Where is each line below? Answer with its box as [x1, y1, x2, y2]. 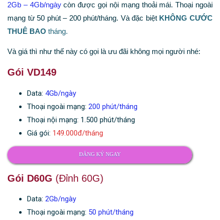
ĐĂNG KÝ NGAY [79, 151, 121, 158]
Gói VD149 [7, 67, 56, 78]
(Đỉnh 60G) [53, 172, 104, 184]
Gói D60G [7, 172, 53, 184]
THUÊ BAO [7, 27, 46, 36]
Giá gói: [27, 128, 53, 137]
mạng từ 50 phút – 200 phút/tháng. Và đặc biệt [7, 14, 160, 23]
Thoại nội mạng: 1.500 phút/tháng [27, 115, 135, 124]
